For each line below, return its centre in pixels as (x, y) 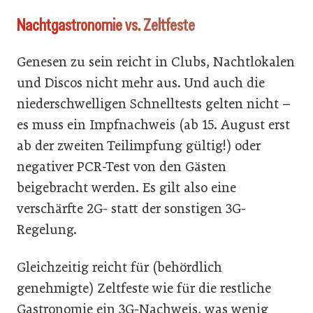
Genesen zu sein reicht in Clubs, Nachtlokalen (156, 62)
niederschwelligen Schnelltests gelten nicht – (154, 104)
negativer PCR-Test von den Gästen (122, 167)
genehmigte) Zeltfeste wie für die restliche (144, 288)
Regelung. (47, 230)
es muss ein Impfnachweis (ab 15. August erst (153, 125)
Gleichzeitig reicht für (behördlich (119, 267)
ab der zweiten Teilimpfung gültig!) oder (139, 146)
